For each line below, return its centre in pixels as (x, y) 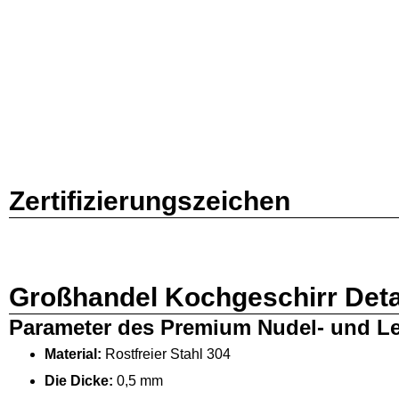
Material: (75, 354)
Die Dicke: (79, 380)
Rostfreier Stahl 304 (168, 354)
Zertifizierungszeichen (150, 200)
